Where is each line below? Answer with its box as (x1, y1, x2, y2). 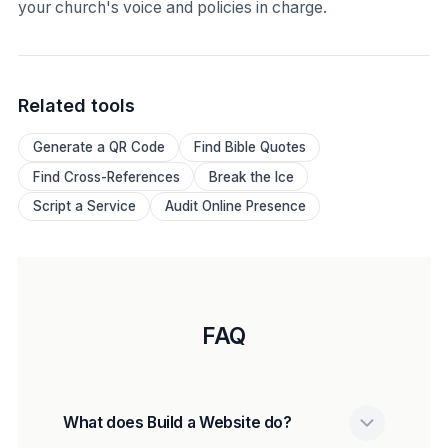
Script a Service (32, 198, 136, 215)
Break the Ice (208, 168, 294, 185)
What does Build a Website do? (63, 412, 292, 432)
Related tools (18, 94, 135, 116)
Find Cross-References (32, 168, 180, 185)
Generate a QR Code (32, 139, 165, 156)
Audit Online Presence (164, 198, 306, 215)
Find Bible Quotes (193, 139, 306, 156)
